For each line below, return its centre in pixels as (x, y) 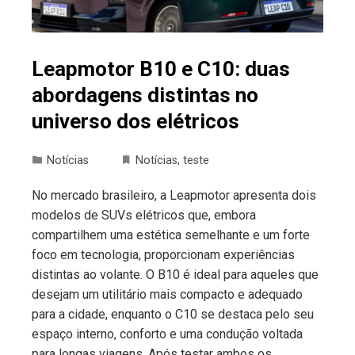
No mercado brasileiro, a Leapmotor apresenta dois (174, 196)
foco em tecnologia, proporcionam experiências (163, 255)
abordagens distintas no (145, 95)
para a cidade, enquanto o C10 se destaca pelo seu (173, 315)
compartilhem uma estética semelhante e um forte (171, 235)
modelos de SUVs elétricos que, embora (144, 216)
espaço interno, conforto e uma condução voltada (167, 334)
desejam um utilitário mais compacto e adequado (167, 295)
